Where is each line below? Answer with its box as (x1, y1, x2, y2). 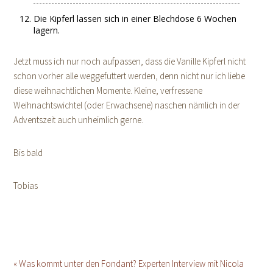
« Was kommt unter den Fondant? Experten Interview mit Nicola (13, 258, 244, 270)
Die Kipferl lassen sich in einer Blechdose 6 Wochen (34, 13, 237, 25)
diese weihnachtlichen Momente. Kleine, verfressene (13, 85, 203, 97)
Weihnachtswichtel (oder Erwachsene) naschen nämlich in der (13, 99, 241, 112)
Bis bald (13, 147, 43, 159)
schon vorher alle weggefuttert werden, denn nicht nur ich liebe (13, 70, 246, 82)
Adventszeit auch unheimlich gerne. (13, 114, 144, 126)
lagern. (34, 24, 60, 37)
